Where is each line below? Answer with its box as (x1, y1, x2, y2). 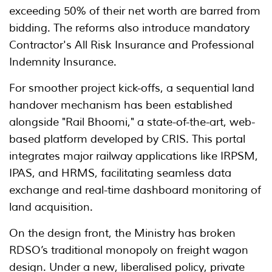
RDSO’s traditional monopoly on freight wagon (9, 243, 248, 257)
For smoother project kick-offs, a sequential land (9, 81, 254, 95)
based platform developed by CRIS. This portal (9, 132, 245, 146)
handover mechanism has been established (9, 98, 233, 112)
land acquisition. (9, 200, 93, 214)
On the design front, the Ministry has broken (9, 226, 236, 240)
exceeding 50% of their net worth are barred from (9, 4, 260, 18)
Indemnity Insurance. (9, 55, 117, 69)
